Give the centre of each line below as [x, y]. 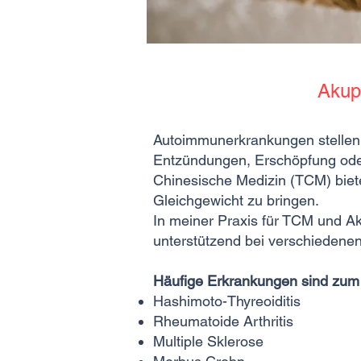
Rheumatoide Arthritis [223, 321]
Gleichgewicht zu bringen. [236, 200]
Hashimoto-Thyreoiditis [227, 301]
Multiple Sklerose [208, 341]
